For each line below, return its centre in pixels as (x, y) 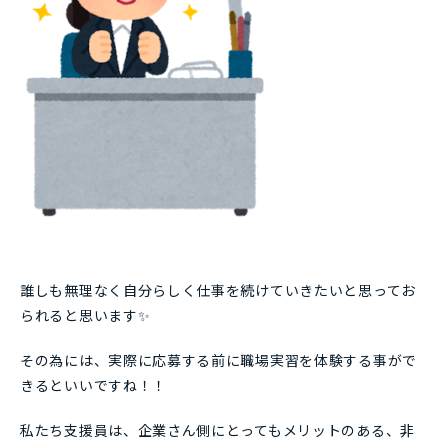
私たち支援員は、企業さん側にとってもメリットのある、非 (217, 430)
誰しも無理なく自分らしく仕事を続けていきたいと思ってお (218, 290)
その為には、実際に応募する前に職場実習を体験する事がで (218, 360)
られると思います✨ (85, 315)
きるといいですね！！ (93, 385)
